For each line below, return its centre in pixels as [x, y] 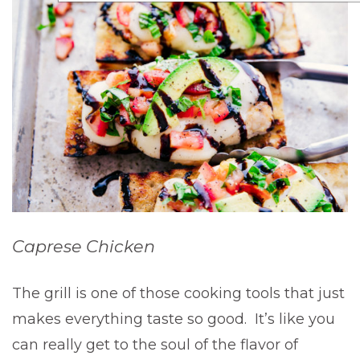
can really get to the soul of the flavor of [155, 344]
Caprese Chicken [84, 246]
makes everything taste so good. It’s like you [174, 319]
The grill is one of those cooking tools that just [178, 293]
